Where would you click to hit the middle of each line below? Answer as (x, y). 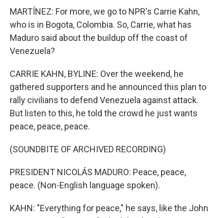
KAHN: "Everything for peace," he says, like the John (109, 208)
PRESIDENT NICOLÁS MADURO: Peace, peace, (98, 172)
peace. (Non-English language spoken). (85, 185)
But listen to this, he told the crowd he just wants (104, 113)
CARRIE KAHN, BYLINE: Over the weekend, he (97, 74)
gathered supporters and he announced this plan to (108, 87)
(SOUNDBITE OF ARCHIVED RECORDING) (88, 149)
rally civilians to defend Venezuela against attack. (104, 100)
